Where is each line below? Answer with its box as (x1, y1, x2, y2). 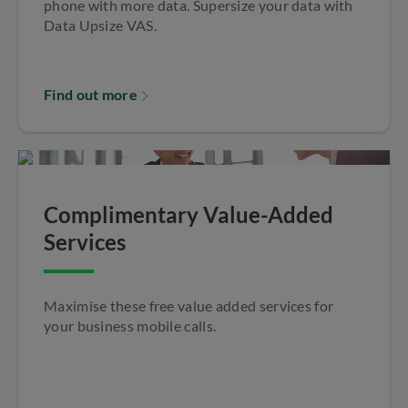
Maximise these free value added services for (44, 297, 334, 314)
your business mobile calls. (44, 317, 217, 334)
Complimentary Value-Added (44, 201, 333, 228)
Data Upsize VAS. (44, 16, 157, 34)
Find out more (44, 86, 138, 103)
